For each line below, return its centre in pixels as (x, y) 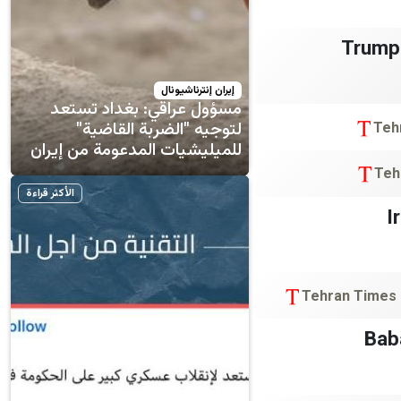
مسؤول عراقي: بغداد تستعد (146, 109)
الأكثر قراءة (50, 193)
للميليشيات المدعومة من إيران (136, 150)
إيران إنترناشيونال (198, 90)
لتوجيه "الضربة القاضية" (159, 130)
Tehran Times (349, 297)
